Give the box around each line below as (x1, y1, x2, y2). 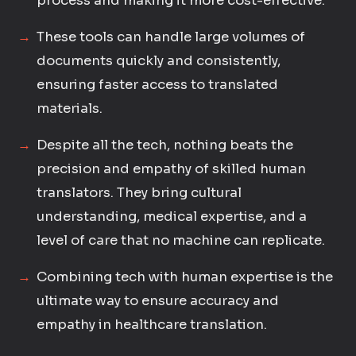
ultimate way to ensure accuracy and (37, 292, 280, 309)
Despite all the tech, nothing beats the (37, 137, 294, 153)
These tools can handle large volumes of (37, 29, 306, 45)
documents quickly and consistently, (37, 52, 281, 69)
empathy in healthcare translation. (37, 316, 268, 333)
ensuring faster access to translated (37, 76, 279, 93)
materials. (37, 100, 103, 117)
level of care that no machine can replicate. (37, 232, 326, 249)
